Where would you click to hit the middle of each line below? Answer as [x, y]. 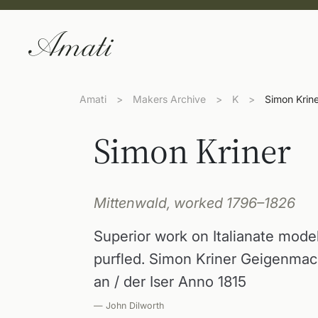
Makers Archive [169, 99]
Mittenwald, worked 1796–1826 [194, 203]
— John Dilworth [129, 306]
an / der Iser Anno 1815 [170, 281]
